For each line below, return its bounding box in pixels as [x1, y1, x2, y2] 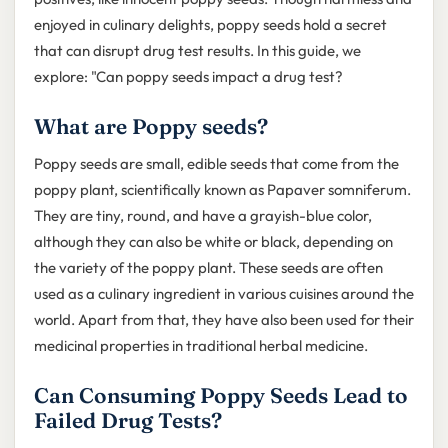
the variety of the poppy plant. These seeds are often [33, 258, 383, 278]
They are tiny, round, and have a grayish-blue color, [33, 206, 372, 226]
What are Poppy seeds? [33, 113, 268, 140]
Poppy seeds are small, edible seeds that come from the [33, 154, 399, 174]
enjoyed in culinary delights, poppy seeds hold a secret [33, 15, 387, 35]
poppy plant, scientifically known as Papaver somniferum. [33, 180, 411, 200]
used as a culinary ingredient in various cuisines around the [33, 284, 414, 304]
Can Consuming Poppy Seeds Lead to [33, 382, 408, 409]
